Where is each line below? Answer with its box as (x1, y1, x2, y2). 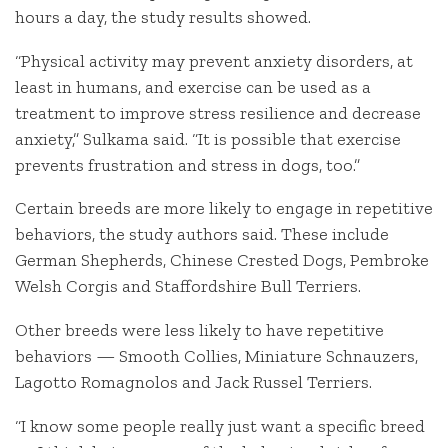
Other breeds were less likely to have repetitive (15, 319, 384, 342)
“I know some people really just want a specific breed (15, 414, 425, 437)
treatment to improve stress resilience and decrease (15, 101, 421, 124)
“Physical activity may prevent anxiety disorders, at (15, 49, 413, 72)
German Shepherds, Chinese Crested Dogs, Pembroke (15, 249, 429, 272)
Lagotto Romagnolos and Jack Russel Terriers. (15, 371, 372, 394)
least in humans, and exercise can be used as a (15, 75, 371, 98)
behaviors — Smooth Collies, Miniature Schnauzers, (15, 345, 418, 368)
